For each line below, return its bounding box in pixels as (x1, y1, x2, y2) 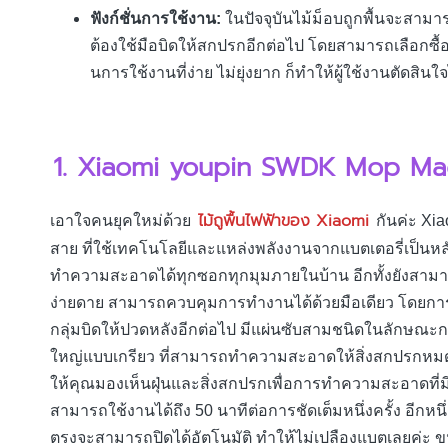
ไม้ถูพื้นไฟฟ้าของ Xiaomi (198, 208, 369, 233)
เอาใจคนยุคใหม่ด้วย (50, 211, 195, 229)
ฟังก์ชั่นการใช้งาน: (90, 10, 225, 28)
